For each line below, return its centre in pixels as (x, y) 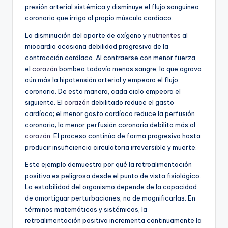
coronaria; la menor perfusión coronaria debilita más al (110, 124)
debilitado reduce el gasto (132, 102)
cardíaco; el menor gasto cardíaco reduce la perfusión (110, 113)
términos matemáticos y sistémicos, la (86, 209)
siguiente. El (45, 102)
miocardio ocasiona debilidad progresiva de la (97, 46)
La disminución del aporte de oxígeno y (87, 35)
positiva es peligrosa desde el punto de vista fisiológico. (113, 175)
